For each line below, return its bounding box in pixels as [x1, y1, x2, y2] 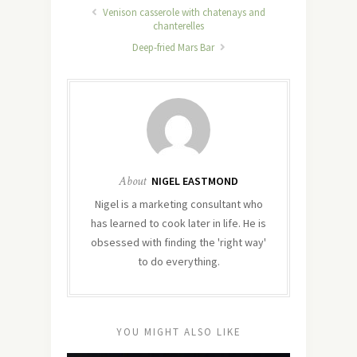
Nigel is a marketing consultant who [94, 196, 263, 211]
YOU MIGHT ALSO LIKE [116, 324, 241, 339]
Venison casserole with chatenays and [100, 5, 265, 19]
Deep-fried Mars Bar [131, 40, 217, 54]
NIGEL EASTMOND [151, 173, 238, 188]
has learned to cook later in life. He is [91, 215, 266, 230]
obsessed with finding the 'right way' [91, 234, 266, 249]
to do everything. [137, 253, 220, 269]
